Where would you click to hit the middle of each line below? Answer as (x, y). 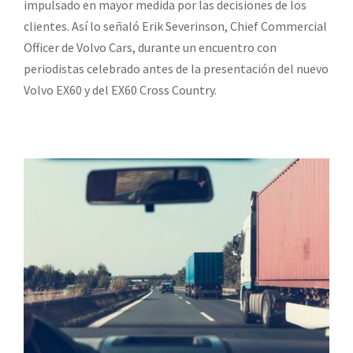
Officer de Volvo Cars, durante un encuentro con (150, 47)
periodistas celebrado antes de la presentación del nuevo (176, 68)
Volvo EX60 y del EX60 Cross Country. (120, 89)
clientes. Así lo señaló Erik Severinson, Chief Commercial (175, 26)
